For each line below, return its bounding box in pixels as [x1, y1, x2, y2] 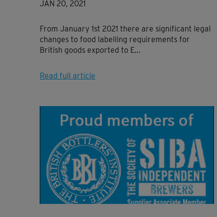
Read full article [40, 71, 95, 80]
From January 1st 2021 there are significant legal [40, 24, 211, 33]
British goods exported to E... [40, 45, 140, 55]
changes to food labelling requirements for [40, 34, 190, 44]
